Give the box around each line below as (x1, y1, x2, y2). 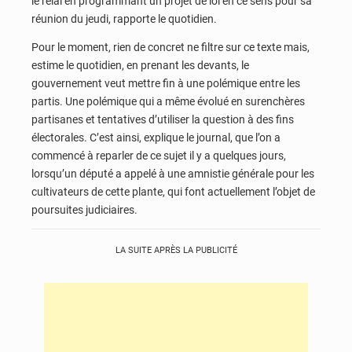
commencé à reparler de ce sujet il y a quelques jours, (31, 148, 286, 162)
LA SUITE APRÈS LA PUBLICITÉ (115, 245, 237, 256)
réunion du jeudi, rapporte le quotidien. (31, 13, 217, 26)
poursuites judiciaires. (31, 203, 137, 216)
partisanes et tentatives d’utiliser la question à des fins (31, 112, 294, 126)
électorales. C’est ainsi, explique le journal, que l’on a (31, 130, 280, 144)
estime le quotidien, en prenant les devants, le (31, 58, 249, 71)
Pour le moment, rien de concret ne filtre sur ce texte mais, (31, 40, 310, 53)
